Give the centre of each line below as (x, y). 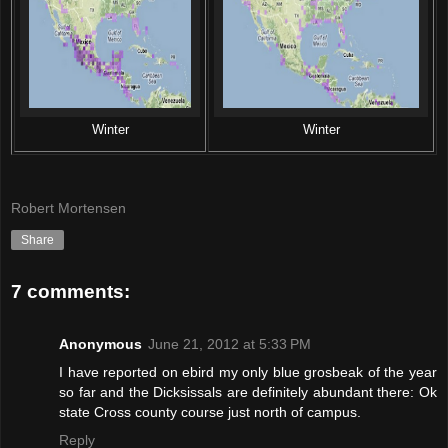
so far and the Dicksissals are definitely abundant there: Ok (248, 391)
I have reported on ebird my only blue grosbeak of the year (248, 371)
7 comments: (70, 292)
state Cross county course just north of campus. (210, 411)
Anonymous (100, 343)
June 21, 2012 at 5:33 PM (229, 343)
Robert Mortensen (68, 207)
